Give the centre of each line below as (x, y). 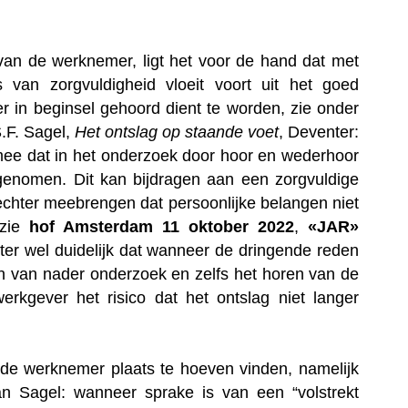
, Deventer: (319, 132)
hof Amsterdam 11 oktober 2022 (161, 226)
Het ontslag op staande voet (177, 132)
